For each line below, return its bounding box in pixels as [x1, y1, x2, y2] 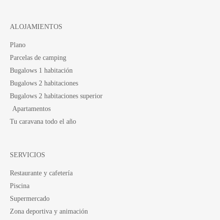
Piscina [10, 181, 29, 190]
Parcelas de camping [10, 53, 66, 61]
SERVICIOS [10, 150, 45, 159]
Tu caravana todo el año [10, 117, 76, 125]
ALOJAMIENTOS [10, 22, 62, 30]
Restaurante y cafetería [10, 168, 73, 177]
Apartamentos [12, 104, 51, 112]
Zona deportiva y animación [10, 207, 88, 215]
